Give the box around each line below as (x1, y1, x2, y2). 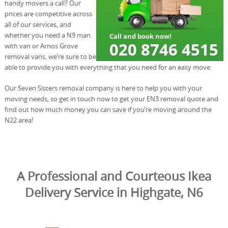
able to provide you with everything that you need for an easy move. (4, 62, 212, 72)
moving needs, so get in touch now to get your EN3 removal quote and (4, 94, 218, 103)
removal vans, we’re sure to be (4, 51, 96, 61)
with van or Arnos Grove (4, 41, 78, 50)
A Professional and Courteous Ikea (16, 167, 211, 184)
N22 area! (4, 115, 33, 125)
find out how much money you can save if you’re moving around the (4, 104, 212, 114)
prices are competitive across (4, 9, 92, 18)
